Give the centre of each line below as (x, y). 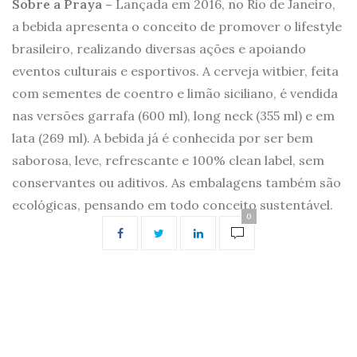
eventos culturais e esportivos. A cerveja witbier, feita (175, 71)
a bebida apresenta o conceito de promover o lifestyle (177, 27)
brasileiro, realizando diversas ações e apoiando (159, 49)
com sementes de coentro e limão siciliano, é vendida (175, 94)
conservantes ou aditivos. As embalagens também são (177, 183)
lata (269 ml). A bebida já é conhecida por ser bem (163, 138)
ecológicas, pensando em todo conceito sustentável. (173, 205)
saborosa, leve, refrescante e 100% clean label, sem (168, 161)
